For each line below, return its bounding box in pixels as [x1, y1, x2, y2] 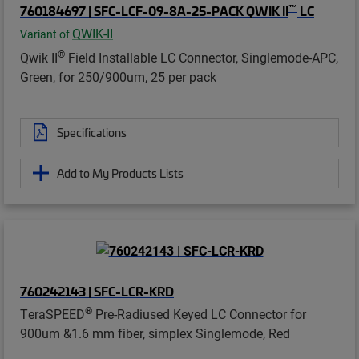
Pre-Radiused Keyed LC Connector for [92, 305, 306, 323]
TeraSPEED [20, 305, 85, 323]
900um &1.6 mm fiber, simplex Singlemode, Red [20, 325, 290, 342]
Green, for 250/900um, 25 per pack [20, 67, 216, 85]
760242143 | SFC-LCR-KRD [20, 282, 174, 301]
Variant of [20, 26, 72, 42]
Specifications [57, 123, 127, 140]
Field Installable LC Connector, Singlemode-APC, [65, 48, 338, 66]
